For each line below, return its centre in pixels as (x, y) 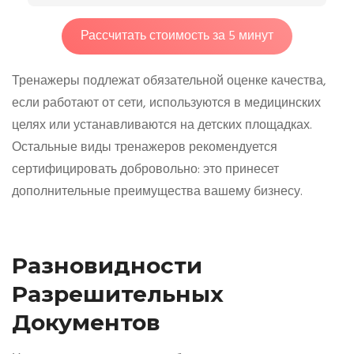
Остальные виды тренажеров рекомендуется (145, 147)
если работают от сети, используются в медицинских (166, 103)
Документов (86, 323)
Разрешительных (118, 294)
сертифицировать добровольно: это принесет (145, 169)
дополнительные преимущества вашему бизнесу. (157, 192)
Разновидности (107, 266)
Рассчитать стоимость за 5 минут (177, 36)
